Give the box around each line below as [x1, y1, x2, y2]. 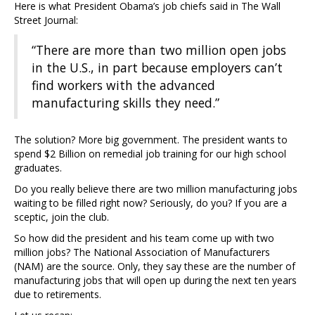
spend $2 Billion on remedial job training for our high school [14, 147, 286, 161]
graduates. [14, 161, 62, 175]
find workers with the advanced [32, 77, 215, 94]
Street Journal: [14, 13, 78, 27]
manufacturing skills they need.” [32, 94, 219, 112]
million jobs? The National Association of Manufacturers [14, 245, 270, 259]
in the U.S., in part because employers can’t [32, 59, 283, 77]
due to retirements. [14, 288, 101, 302]
